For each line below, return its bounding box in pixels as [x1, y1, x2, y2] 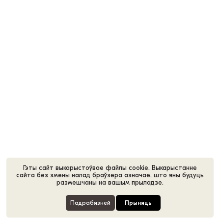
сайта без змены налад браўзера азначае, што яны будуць [16, 171, 204, 179]
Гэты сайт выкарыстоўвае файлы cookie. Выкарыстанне [23, 164, 197, 172]
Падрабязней [70, 199, 111, 207]
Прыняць [125, 199, 152, 207]
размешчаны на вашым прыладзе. [56, 179, 164, 187]
